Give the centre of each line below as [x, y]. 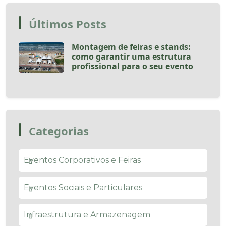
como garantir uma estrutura [131, 56]
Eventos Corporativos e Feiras [82, 160]
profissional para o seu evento [132, 66]
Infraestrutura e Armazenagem [87, 214]
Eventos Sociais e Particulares [83, 187]
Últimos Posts [68, 23]
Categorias [59, 130]
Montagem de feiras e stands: [131, 47]
